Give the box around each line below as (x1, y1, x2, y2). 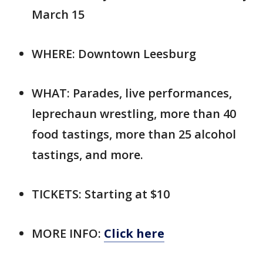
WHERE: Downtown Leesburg (32, 45, 196, 62)
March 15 (32, 6, 85, 22)
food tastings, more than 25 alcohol (32, 126, 236, 142)
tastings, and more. (32, 146, 143, 163)
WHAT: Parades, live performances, (32, 85, 232, 101)
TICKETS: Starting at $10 (32, 186, 170, 202)
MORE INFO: (32, 225, 104, 241)
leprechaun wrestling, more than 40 (32, 105, 236, 122)
